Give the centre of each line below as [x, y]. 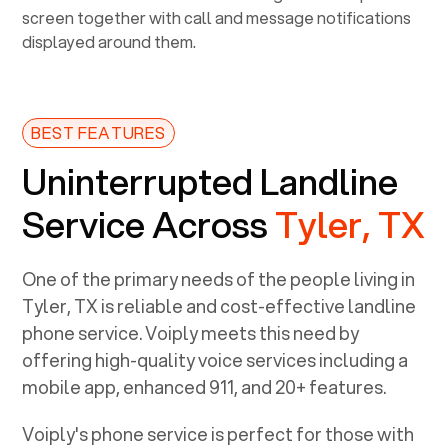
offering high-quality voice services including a [215, 359]
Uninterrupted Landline [210, 180]
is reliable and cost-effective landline [257, 305]
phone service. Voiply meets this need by [191, 332]
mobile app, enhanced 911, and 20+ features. [204, 386]
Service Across [149, 223]
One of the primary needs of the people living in [219, 278]
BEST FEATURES [98, 132]
